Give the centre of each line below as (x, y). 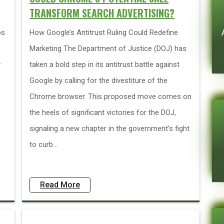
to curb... (44, 144)
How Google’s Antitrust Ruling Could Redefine (104, 32)
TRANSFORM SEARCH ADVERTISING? (102, 13)
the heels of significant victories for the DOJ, (103, 112)
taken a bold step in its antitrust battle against (105, 64)
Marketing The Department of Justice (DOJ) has (108, 48)
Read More (60, 185)
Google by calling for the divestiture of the (99, 80)
